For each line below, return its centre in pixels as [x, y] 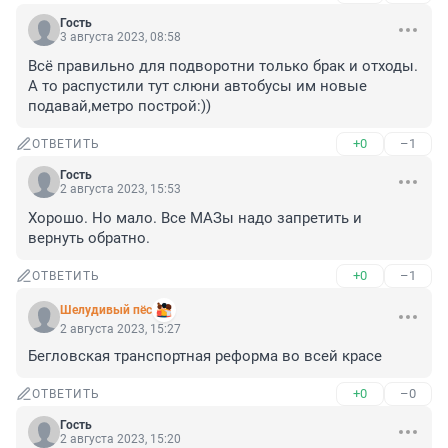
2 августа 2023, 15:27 [120, 329]
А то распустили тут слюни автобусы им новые [197, 86]
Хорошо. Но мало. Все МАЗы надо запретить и [195, 218]
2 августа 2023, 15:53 [120, 189]
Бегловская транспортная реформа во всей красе [205, 356]
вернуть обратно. [89, 238]
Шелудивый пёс [106, 310]
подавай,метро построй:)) [119, 106]
